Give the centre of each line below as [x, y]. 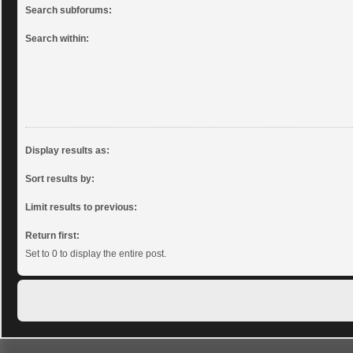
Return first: [52, 235]
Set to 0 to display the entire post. [96, 253]
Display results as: [67, 150]
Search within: [57, 38]
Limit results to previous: [81, 207]
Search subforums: [69, 10]
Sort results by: [60, 178]
